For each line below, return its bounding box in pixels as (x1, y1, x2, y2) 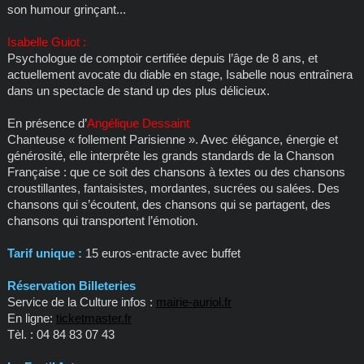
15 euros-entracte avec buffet (81, 246, 240, 261)
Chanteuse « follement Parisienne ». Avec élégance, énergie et (6, 132, 338, 147)
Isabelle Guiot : (6, 35, 86, 50)
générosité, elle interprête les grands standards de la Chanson (6, 149, 334, 163)
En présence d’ (6, 116, 87, 131)
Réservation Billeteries (6, 279, 136, 293)
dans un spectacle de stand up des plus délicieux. (6, 84, 270, 98)
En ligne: (6, 311, 56, 326)
